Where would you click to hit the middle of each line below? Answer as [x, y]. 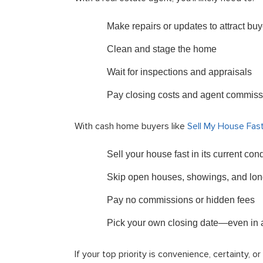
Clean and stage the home [162, 49]
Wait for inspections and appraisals [179, 72]
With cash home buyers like [131, 126]
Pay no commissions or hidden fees [181, 200]
